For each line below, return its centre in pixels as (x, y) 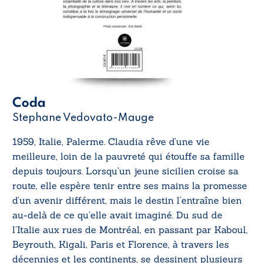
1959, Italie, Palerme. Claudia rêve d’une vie (111, 141)
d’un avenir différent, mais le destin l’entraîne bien (127, 200)
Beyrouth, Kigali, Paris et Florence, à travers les (121, 244)
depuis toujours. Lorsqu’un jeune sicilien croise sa (125, 171)
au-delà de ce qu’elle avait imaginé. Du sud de (117, 215)
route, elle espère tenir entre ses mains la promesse (130, 185)
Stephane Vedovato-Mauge (83, 118)
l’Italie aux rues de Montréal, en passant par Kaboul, (130, 229)
